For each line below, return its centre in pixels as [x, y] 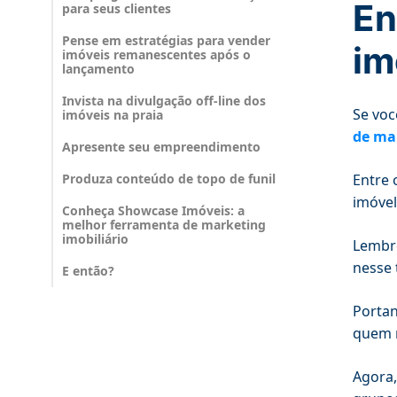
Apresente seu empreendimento [161, 147]
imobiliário [95, 239]
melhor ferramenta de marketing [164, 225]
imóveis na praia [113, 115]
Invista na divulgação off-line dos [164, 101]
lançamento [98, 69]
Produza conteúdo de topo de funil [169, 179]
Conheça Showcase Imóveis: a [153, 211]
